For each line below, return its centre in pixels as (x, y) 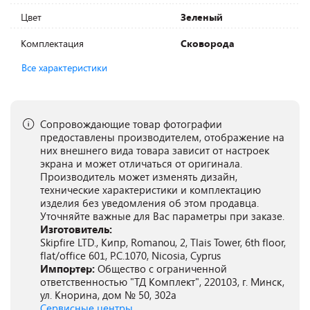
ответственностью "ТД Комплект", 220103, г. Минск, (162, 282)
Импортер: (69, 268)
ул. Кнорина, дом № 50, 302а (108, 295)
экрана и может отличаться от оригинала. (141, 163)
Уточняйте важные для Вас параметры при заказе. (162, 216)
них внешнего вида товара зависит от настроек (155, 150)
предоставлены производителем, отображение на (162, 137)
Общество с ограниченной (162, 268)
